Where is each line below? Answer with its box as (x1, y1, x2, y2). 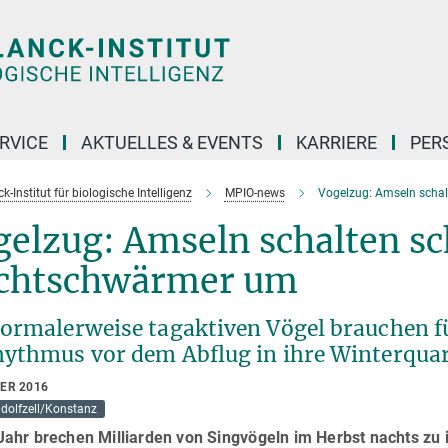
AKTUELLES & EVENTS (81, 132, 263, 153)
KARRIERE (296, 132, 377, 153)
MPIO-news (224, 186, 285, 200)
